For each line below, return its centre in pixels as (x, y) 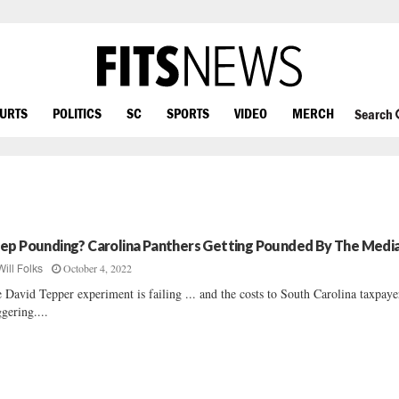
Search (375, 114)
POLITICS (77, 113)
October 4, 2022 (98, 268)
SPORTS (188, 113)
